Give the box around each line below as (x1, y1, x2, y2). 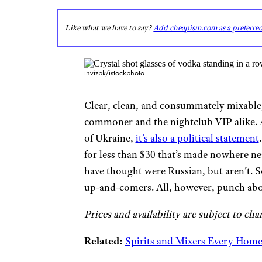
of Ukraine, (84, 131, 136, 144)
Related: (84, 234, 123, 247)
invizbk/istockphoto (84, 68, 144, 77)
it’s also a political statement (135, 131, 259, 144)
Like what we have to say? (65, 22, 154, 33)
